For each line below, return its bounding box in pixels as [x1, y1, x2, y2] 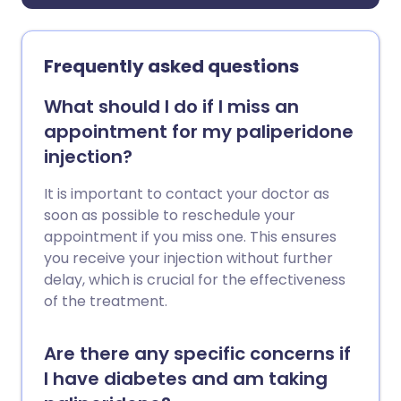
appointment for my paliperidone [44, 119, 354, 144]
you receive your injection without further [44, 248, 333, 269]
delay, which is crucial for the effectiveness [44, 269, 346, 290]
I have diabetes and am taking [44, 366, 328, 391]
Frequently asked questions [44, 54, 299, 79]
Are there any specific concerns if [44, 341, 351, 366]
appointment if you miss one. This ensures [44, 226, 337, 247]
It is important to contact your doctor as [44, 183, 329, 204]
